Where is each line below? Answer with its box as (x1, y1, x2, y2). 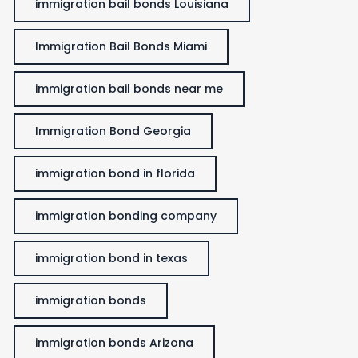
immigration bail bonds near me (35, 80, 223, 97)
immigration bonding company (35, 207, 217, 224)
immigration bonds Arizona (35, 334, 193, 351)
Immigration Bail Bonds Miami (35, 38, 207, 54)
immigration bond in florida (35, 165, 195, 181)
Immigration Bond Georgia (35, 122, 191, 139)
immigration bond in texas (35, 249, 188, 266)
